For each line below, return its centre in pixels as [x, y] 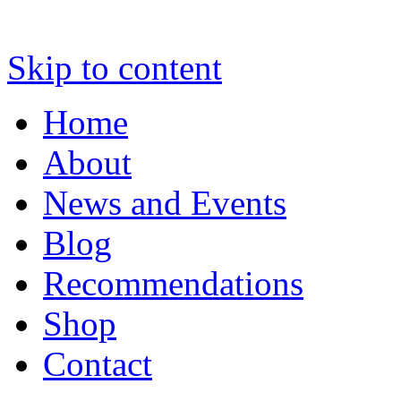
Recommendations [173, 283]
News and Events [165, 203]
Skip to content [115, 68]
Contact [98, 364]
